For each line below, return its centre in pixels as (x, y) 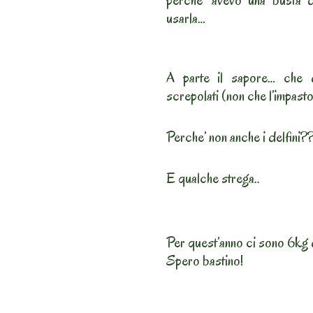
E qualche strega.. (213, 179)
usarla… (186, 19)
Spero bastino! (205, 261)
